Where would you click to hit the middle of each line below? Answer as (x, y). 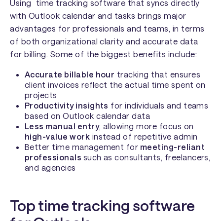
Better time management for (81, 147)
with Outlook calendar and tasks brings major (98, 16)
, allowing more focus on (147, 126)
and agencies (50, 167)
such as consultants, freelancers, (147, 157)
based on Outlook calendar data (90, 115)
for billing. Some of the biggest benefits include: (104, 54)
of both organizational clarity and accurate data (104, 41)
